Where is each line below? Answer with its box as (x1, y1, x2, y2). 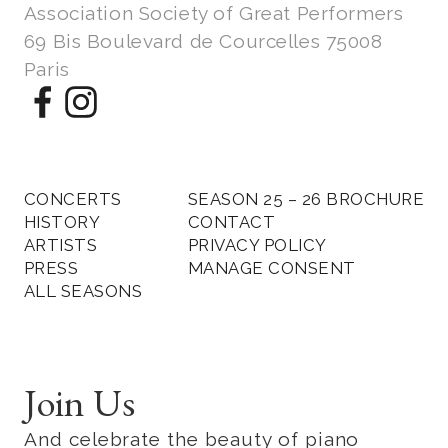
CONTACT (187, 212, 276, 233)
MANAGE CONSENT (187, 258, 356, 279)
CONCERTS (23, 189, 122, 210)
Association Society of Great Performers (23, 2, 404, 25)
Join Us (23, 377, 135, 427)
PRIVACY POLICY (187, 235, 327, 256)
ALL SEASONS (23, 281, 143, 302)
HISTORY (23, 212, 101, 233)
